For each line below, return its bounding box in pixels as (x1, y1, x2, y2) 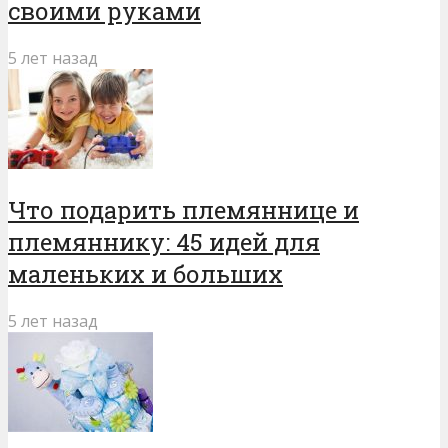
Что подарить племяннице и (8, 194, 359, 227)
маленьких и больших (8, 258, 283, 291)
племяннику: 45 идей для (8, 226, 320, 259)
